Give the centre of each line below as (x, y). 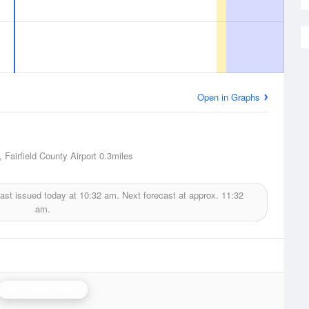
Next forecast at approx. (170, 195)
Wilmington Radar (43, 289)
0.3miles (115, 156)
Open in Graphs (229, 97)
